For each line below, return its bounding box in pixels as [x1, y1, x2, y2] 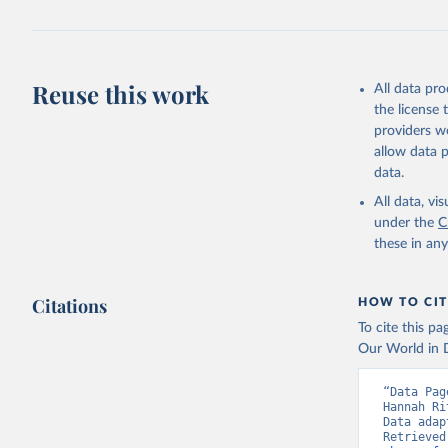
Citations [32, 294, 108, 318]
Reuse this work [32, 78, 210, 110]
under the [374, 216, 435, 230]
